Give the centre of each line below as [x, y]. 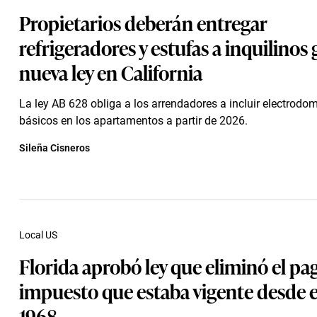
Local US [38, 235]
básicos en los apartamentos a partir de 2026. [133, 121]
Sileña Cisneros [54, 148]
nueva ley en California [111, 72]
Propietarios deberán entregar [143, 22]
